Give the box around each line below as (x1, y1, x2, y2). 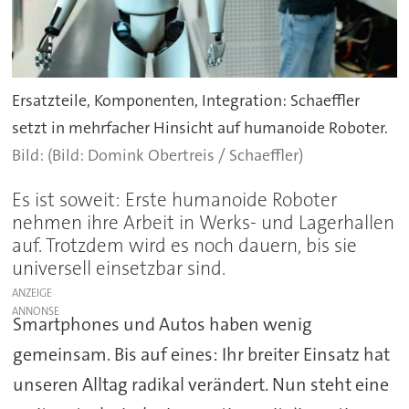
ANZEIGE (12, 286, 53, 301)
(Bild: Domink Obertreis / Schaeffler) (47, 143, 304, 166)
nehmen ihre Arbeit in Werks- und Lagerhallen (12, 210, 395, 236)
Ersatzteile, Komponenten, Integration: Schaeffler (12, 89, 361, 111)
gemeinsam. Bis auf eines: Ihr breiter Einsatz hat (12, 342, 390, 367)
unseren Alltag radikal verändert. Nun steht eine (12, 372, 389, 397)
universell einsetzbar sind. (12, 256, 226, 282)
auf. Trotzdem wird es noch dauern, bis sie (12, 233, 358, 259)
